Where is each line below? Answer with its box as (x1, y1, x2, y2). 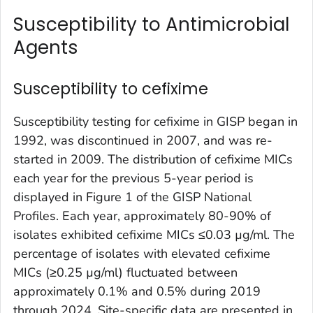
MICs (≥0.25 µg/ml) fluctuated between (13, 264, 238, 282)
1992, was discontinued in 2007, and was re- (13, 132, 272, 150)
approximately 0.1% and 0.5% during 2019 (13, 283, 261, 300)
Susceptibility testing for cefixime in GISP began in (13, 113, 298, 131)
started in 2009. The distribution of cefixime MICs (13, 151, 293, 168)
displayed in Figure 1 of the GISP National (13, 189, 252, 206)
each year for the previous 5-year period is (13, 170, 254, 187)
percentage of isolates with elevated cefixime (13, 245, 270, 263)
